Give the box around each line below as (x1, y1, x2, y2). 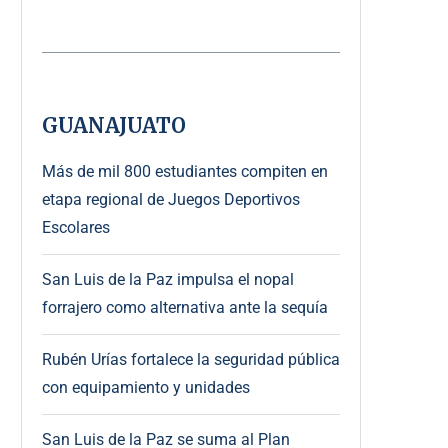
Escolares (42, 217, 110, 237)
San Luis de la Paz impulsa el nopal (42, 269, 294, 289)
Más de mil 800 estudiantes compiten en (42, 161, 328, 181)
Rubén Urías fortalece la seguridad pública (42, 349, 340, 369)
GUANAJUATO (42, 112, 186, 138)
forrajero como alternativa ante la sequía (42, 297, 328, 317)
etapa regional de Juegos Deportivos (42, 189, 300, 209)
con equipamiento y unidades (42, 377, 250, 397)
